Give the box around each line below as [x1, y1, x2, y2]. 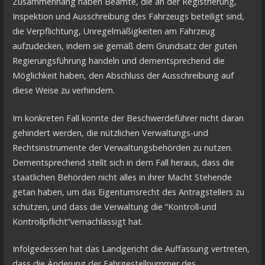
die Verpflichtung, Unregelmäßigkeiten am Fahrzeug [12, 25, 215, 37]
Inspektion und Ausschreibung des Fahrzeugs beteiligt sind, [12, 11, 244, 22]
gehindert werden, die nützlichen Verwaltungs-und [12, 127, 208, 138]
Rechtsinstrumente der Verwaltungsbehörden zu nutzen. [12, 141, 232, 153]
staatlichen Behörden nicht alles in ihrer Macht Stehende [12, 171, 232, 183]
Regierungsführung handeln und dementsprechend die [12, 55, 225, 67]
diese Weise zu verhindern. [12, 85, 115, 96]
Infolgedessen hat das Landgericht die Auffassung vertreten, [12, 243, 250, 255]
